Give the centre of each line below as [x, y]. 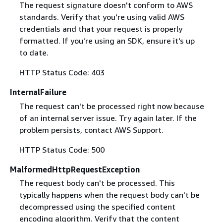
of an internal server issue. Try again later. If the [108, 118]
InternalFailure [38, 92]
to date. [34, 53]
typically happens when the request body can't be [109, 194]
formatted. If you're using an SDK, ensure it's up [107, 41]
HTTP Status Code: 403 [62, 73]
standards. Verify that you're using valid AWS [102, 17]
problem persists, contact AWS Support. [91, 130]
